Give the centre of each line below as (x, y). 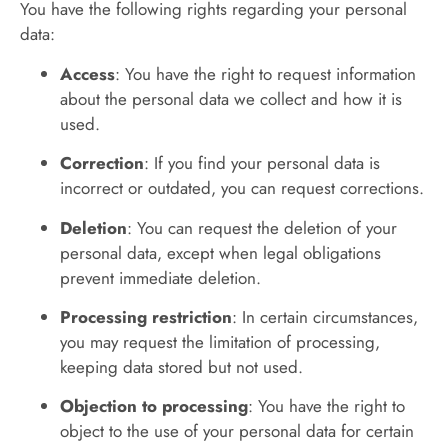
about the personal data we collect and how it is (231, 98)
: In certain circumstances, (325, 317)
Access (87, 73)
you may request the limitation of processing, (220, 342)
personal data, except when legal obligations (220, 252)
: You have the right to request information (265, 73)
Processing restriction (146, 317)
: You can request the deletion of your (262, 227)
